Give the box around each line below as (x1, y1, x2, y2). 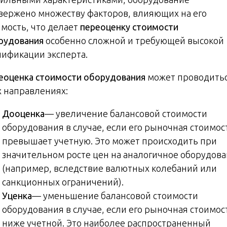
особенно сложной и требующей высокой (44, 35, 224, 46)
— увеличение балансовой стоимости (45, 108, 207, 119)
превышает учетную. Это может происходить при (2, 135, 217, 146)
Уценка (2, 190, 32, 201)
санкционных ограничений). (2, 176, 124, 187)
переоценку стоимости (80, 21, 178, 32)
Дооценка (2, 108, 45, 119)
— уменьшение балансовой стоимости (32, 190, 198, 201)
